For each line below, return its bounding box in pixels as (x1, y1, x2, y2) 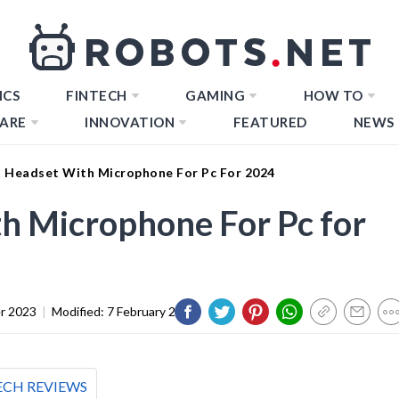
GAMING (185, 87, 245, 103)
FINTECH (66, 87, 127, 103)
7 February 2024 (107, 303, 197, 319)
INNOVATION (85, 114, 175, 130)
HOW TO (303, 87, 363, 103)
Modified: (52, 303, 107, 319)
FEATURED (232, 114, 307, 130)
